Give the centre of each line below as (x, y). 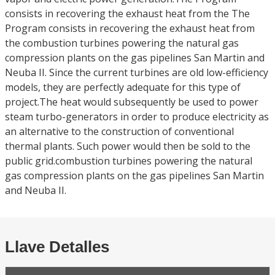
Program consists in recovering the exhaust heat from (130, 28)
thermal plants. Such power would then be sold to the (128, 146)
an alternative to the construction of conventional (119, 131)
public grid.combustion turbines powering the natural (129, 161)
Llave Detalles (57, 247)
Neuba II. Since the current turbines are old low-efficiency (137, 72)
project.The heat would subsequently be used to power (132, 102)
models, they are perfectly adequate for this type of (123, 87)
